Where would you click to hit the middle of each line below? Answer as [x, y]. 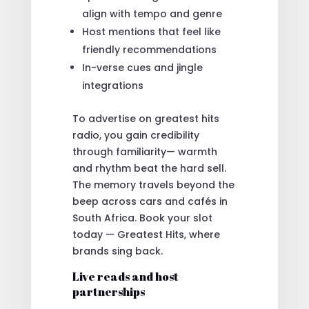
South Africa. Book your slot [142, 218]
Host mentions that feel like [151, 31]
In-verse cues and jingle [142, 67]
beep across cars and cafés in [150, 201]
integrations [112, 85]
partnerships [108, 291]
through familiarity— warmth [144, 151]
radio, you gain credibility [136, 135]
